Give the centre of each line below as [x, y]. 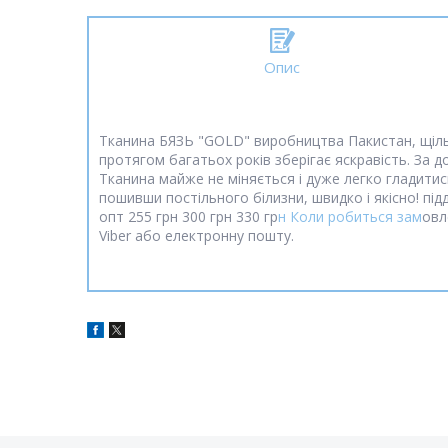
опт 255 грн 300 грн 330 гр [188, 216]
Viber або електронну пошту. [196, 235]
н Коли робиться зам [350, 216]
